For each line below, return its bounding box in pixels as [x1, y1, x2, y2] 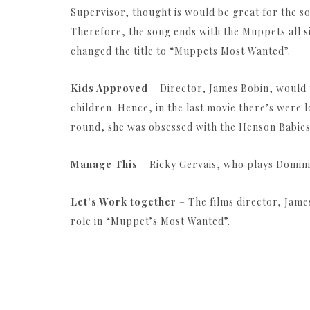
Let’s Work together [71, 195, 176, 209]
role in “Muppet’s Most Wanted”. [71, 215, 230, 228]
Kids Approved [71, 82, 148, 95]
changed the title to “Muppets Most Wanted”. [71, 44, 291, 58]
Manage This [71, 158, 138, 172]
